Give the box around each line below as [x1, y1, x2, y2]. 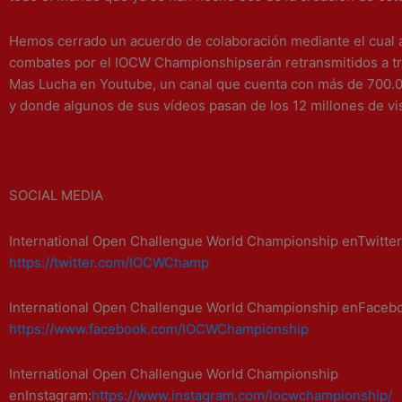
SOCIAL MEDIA [9, 187, 103, 205]
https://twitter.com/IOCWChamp [9, 253, 209, 271]
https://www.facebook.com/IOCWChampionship [9, 319, 309, 337]
